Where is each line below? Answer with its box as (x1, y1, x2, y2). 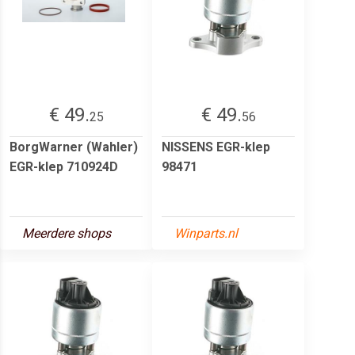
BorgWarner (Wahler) (10, 139, 138, 155)
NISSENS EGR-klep (162, 139, 270, 155)
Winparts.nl (174, 225, 238, 241)
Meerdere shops (22, 225, 111, 241)
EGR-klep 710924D (10, 158, 118, 174)
